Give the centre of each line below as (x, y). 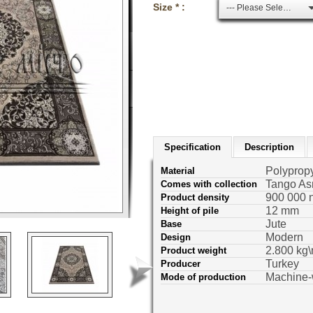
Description (269, 147)
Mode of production (203, 277)
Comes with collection (209, 184)
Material (178, 170)
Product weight (194, 250)
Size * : (169, 7)
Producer (181, 263)
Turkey (282, 263)
